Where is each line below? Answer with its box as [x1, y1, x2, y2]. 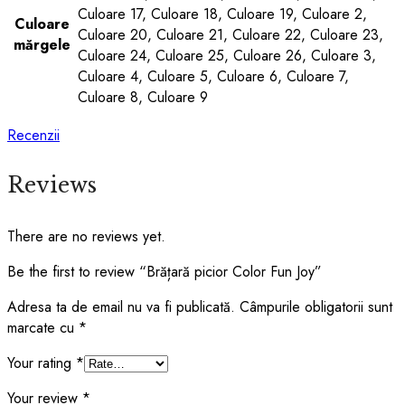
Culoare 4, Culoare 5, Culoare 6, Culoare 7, [78, 65, 349, 87]
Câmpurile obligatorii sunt [240, 296, 392, 317]
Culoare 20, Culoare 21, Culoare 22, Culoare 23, [78, 24, 383, 45]
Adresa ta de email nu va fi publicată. [7, 296, 235, 317]
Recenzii [7, 124, 60, 146]
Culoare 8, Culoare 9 [78, 86, 208, 108]
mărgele [14, 33, 71, 55]
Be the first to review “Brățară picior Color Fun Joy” [7, 260, 322, 282]
